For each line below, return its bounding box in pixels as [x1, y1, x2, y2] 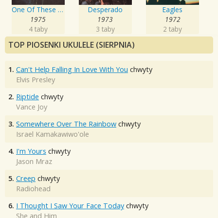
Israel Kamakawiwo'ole [16, 129, 89, 139]
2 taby [163, 24, 182, 34]
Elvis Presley [16, 75, 55, 85]
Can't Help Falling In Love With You [16, 65, 128, 74]
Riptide [16, 92, 39, 102]
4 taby [28, 24, 48, 34]
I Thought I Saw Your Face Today [16, 201, 124, 211]
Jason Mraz [16, 157, 52, 166]
